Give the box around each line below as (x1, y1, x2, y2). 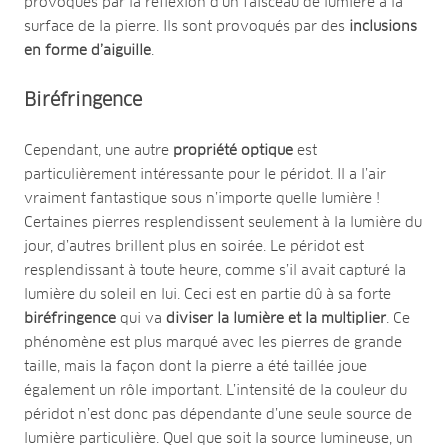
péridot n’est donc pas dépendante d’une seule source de (24, 407, 412, 422)
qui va (116, 311, 166, 326)
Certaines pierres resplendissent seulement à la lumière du (24, 215, 422, 230)
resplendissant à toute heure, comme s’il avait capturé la (24, 263, 406, 278)
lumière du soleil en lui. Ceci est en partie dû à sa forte (24, 287, 391, 302)
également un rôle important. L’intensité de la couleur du (24, 383, 407, 398)
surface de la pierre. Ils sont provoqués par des (24, 19, 345, 34)
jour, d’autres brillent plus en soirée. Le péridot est (24, 239, 364, 254)
